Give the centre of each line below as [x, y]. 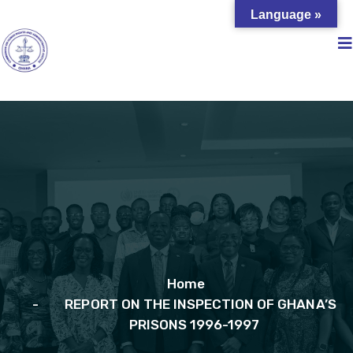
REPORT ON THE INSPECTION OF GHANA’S [201, 304]
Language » [286, 15]
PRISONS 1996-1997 [194, 325]
